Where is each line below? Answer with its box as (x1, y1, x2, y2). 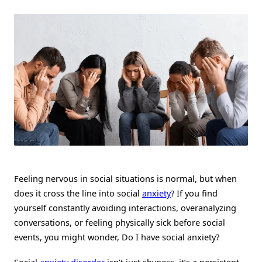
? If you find (171, 187, 218, 199)
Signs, (215, 22, 232, 30)
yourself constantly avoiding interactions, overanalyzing (14, 202, 236, 214)
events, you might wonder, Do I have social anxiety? (14, 231, 219, 243)
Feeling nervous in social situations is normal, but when (14, 173, 237, 185)
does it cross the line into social (14, 187, 142, 199)
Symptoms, (215, 30, 247, 39)
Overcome (215, 65, 244, 74)
